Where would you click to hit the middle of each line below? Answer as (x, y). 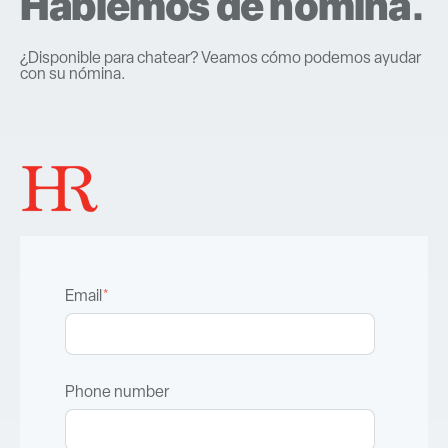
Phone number (117, 391)
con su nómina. (73, 74)
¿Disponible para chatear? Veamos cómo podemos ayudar (220, 58)
